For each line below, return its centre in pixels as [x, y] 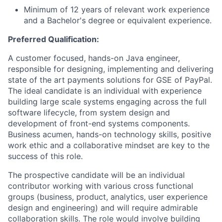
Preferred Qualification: [54, 39]
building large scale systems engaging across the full [107, 102]
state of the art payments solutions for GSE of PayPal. [110, 80]
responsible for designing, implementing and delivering [111, 69]
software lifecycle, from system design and [89, 112]
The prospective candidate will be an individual [96, 175]
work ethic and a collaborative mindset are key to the [109, 145]
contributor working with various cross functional [101, 186]
